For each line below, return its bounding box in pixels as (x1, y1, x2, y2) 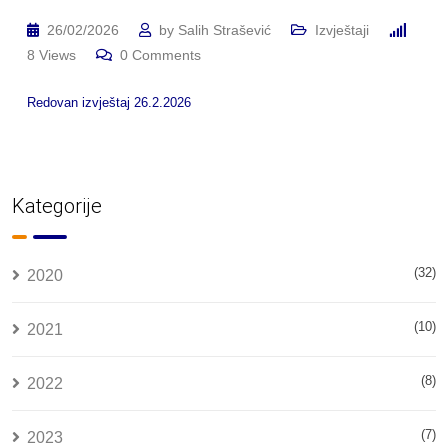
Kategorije (12, 194, 102, 218)
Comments (128, 47, 201, 63)
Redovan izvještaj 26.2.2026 (27, 95, 191, 110)
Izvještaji (315, 22, 369, 38)
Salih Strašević (178, 22, 271, 38)
